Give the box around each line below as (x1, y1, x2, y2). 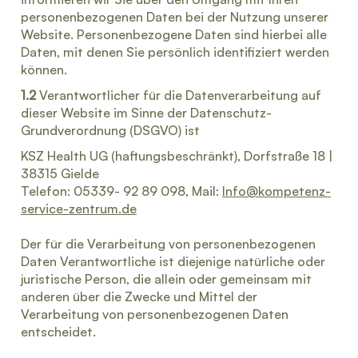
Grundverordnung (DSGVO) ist (21, 122, 200, 138)
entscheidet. (21, 324, 96, 340)
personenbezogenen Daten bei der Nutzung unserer (21, 9, 328, 25)
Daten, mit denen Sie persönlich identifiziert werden (21, 44, 329, 60)
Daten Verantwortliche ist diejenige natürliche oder (21, 253, 325, 269)
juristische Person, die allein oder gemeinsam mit (21, 271, 312, 287)
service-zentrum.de (21, 201, 137, 217)
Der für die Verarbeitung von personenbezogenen (21, 236, 316, 252)
